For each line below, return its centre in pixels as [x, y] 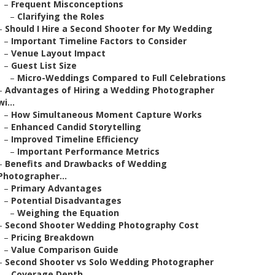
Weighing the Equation [68, 213]
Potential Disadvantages [66, 200]
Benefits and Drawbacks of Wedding [86, 164]
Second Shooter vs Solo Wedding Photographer [109, 262]
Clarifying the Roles [61, 16]
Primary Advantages [56, 188]
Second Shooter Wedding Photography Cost [102, 225]
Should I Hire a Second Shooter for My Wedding [109, 29]
